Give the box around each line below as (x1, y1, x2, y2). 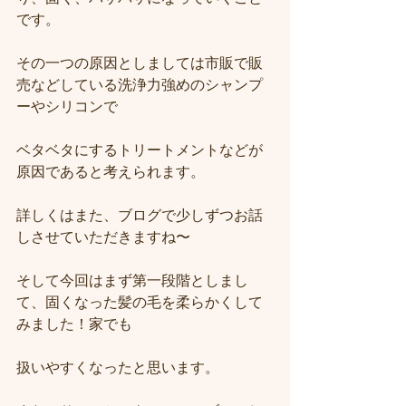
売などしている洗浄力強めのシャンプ (16, 77, 263, 92)
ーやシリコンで (16, 99, 118, 114)
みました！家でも (16, 316, 132, 332)
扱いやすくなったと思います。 (16, 360, 219, 375)
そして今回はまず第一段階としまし (16, 273, 248, 288)
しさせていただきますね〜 (16, 229, 190, 245)
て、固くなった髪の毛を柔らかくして (16, 295, 263, 310)
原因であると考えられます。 (16, 164, 205, 179)
